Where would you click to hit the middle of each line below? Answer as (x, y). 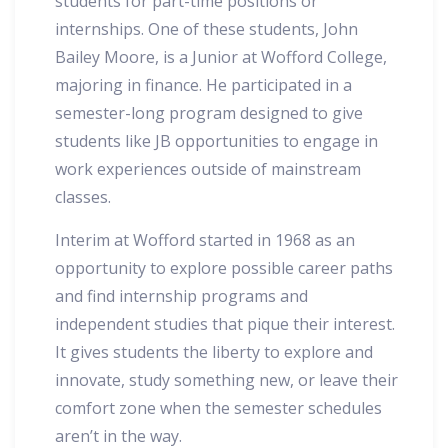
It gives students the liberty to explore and (214, 352)
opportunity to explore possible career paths (224, 268)
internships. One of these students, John (206, 29)
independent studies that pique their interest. (225, 324)
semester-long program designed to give (209, 113)
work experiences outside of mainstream (208, 169)
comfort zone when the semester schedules (218, 408)
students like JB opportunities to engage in (216, 141)
